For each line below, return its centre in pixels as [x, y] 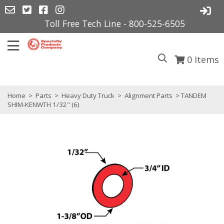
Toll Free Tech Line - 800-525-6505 [114, 23]
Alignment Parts [148, 95]
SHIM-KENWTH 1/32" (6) [43, 104]
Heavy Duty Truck [88, 95]
